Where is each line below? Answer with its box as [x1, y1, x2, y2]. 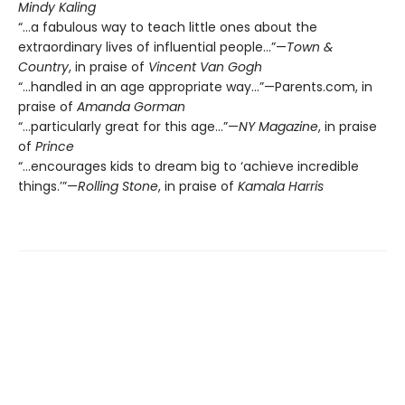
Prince [35, 137, 74, 156]
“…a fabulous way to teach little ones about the [18, 18, 317, 37]
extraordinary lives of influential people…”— [18, 38, 287, 57]
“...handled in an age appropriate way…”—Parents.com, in [18, 78, 372, 97]
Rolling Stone [78, 177, 158, 196]
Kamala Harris [238, 177, 324, 196]
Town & [287, 38, 334, 57]
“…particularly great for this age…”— [18, 118, 239, 137]
